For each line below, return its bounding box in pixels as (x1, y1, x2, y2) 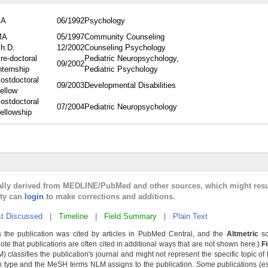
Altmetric (226, 230, 258, 238)
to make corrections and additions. (44, 192, 175, 201)
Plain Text (173, 212, 208, 221)
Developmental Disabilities (84, 81, 176, 90)
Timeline (59, 212, 88, 221)
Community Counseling (84, 32, 165, 41)
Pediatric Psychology (84, 65, 158, 74)
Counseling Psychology (84, 43, 166, 52)
